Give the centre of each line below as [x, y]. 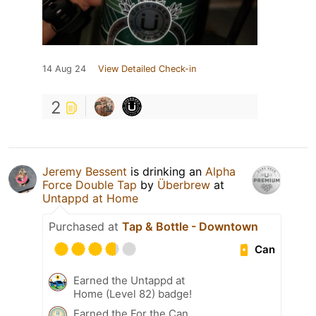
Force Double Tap [90, 185]
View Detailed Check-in [147, 69]
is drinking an [166, 172]
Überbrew [184, 185]
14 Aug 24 [64, 69]
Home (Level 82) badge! [133, 294]
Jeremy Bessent [85, 172]
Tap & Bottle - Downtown [190, 227]
